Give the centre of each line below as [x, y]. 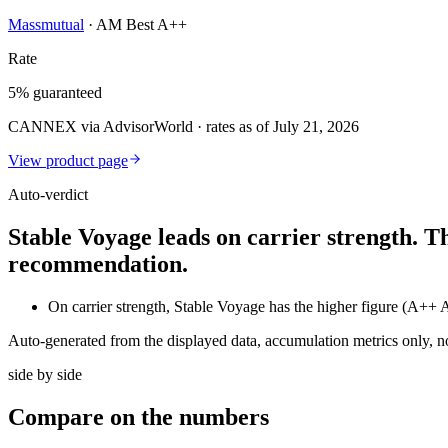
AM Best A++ [141, 25]
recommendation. [98, 264]
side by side [45, 375]
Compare [59, 417]
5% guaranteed [55, 93]
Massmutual [46, 25]
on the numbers [189, 417]
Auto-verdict [48, 195]
